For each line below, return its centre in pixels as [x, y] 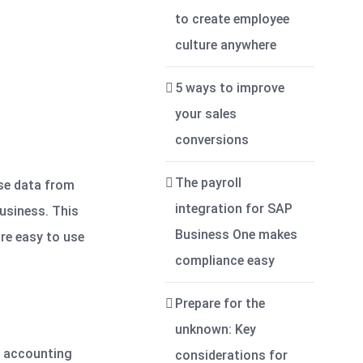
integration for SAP [234, 209]
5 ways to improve [230, 88]
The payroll [209, 183]
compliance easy [225, 261]
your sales [206, 114]
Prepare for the [220, 303]
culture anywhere [226, 45]
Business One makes [237, 235]
